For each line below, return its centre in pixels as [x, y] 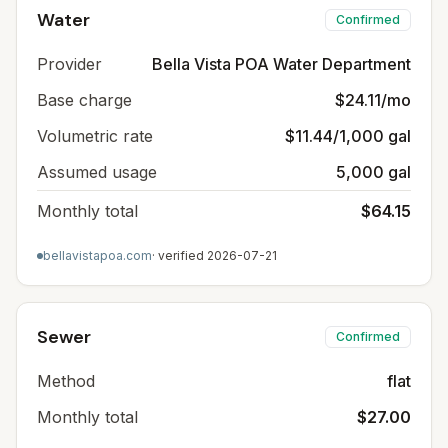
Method [66, 381]
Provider [69, 64]
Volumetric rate [95, 136]
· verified [179, 255]
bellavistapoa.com [97, 255]
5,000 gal [373, 172]
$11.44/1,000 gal [348, 136]
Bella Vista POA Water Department [281, 64]
